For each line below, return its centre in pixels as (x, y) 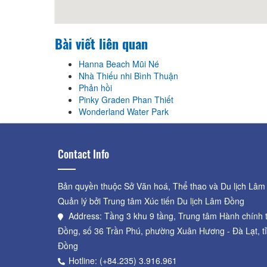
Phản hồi (95, 87)
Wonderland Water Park (124, 111)
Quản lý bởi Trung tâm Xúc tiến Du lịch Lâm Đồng (151, 201)
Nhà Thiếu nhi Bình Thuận (128, 75)
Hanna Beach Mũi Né (119, 63)
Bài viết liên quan (101, 43)
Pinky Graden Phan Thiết (126, 99)
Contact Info (83, 153)
